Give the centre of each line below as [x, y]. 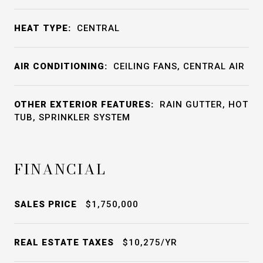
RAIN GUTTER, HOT [204, 104]
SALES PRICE [45, 204]
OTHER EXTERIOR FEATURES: [84, 104]
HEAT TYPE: [43, 28]
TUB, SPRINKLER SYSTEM [72, 117]
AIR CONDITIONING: [61, 66]
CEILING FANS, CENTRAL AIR [179, 66]
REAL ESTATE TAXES [64, 242]
